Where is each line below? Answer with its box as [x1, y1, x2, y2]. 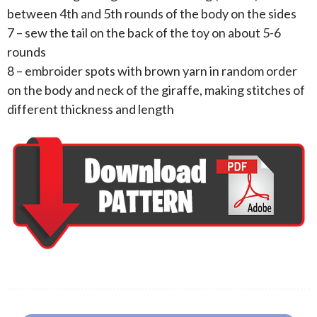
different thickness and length [7, 101, 174, 117]
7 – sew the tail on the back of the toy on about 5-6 [7, 25, 281, 41]
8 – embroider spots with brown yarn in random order [7, 63, 297, 79]
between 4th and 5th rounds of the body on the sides [7, 6, 296, 22]
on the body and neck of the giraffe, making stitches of [7, 82, 305, 98]
